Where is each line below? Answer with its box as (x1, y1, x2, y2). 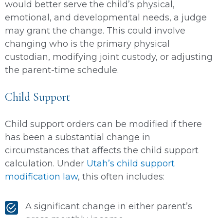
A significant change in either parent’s (25, 200, 192, 212)
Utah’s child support (87, 158, 175, 169)
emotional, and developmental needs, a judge (5, 12, 207, 23)
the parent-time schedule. (5, 64, 119, 75)
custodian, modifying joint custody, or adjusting (5, 51, 213, 62)
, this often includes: (78, 171, 164, 182)
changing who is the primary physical (5, 38, 170, 49)
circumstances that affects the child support (5, 145, 199, 156)
